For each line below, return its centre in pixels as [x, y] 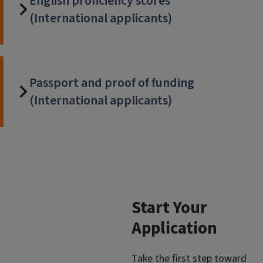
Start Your [169, 208]
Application [174, 229]
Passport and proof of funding [112, 83]
